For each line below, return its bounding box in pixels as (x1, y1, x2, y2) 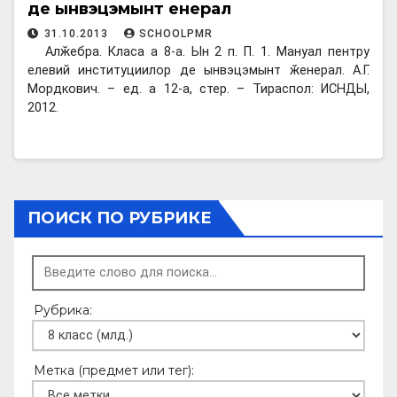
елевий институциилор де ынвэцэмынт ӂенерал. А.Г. (27, 62, 370, 78)
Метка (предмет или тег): (34, 362, 194, 378)
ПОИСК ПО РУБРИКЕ (27, 207, 212, 228)
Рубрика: (34, 301, 92, 318)
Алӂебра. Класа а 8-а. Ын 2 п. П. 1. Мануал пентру (45, 43, 370, 59)
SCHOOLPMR (139, 27, 213, 40)
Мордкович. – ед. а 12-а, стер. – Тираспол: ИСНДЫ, (27, 81, 370, 97)
